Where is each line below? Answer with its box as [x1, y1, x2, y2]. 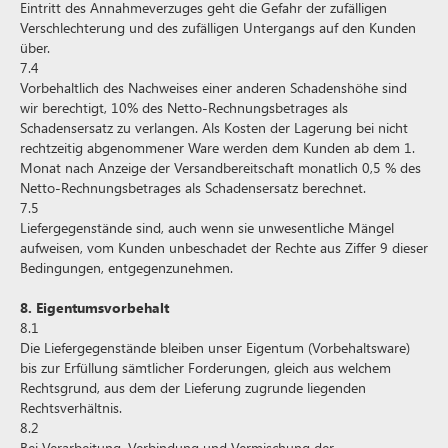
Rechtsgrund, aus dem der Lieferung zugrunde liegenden [20, 378, 366, 397]
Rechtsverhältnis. [20, 398, 122, 417]
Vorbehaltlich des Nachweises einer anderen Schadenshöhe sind [20, 78, 407, 97]
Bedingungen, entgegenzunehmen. [20, 258, 233, 277]
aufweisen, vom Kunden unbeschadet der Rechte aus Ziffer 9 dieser [20, 238, 428, 257]
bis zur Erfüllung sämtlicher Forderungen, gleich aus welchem [20, 358, 391, 377]
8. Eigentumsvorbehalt [20, 298, 169, 317]
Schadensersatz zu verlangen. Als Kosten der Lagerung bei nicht [20, 118, 408, 137]
